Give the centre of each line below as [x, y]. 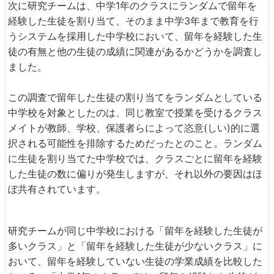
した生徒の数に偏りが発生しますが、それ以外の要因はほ [135, 174]
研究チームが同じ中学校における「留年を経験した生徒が [135, 231]
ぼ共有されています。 [57, 189]
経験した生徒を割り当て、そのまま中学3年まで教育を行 [133, 21]
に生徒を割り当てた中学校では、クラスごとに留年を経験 [135, 159]
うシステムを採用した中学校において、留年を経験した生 [135, 36]
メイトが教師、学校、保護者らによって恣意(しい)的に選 [134, 128]
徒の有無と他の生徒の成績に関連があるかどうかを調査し [135, 52]
